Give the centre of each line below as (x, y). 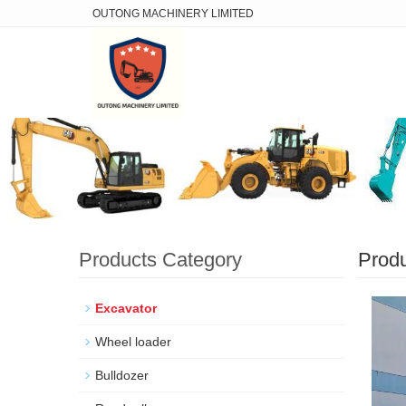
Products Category (160, 260)
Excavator (126, 308)
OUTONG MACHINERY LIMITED (173, 14)
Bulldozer (122, 375)
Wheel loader (133, 342)
